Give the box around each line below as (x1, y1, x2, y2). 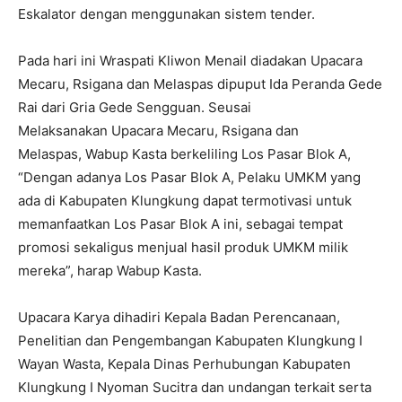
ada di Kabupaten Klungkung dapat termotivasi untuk (18, 191, 352, 209)
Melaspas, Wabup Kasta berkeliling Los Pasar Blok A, (18, 144, 351, 162)
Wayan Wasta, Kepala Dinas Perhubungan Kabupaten (18, 354, 351, 372)
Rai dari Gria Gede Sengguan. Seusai (18, 98, 251, 116)
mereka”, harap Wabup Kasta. (18, 261, 202, 279)
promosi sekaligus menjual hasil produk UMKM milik (18, 238, 348, 256)
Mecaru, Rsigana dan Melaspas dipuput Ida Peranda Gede (18, 74, 382, 92)
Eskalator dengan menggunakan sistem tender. (18, 4, 315, 22)
